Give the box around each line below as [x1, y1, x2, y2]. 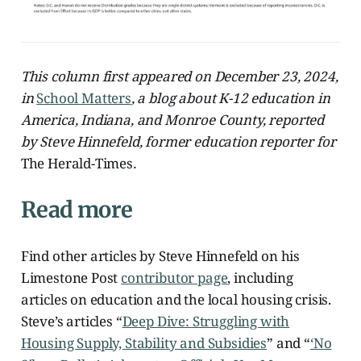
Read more [20, 195, 133, 223]
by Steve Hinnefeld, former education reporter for [20, 131, 336, 151]
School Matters [36, 88, 131, 107]
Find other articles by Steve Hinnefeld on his [20, 246, 301, 265]
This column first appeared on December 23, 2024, [20, 66, 338, 85]
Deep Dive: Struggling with [122, 311, 290, 330]
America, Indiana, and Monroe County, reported [20, 110, 325, 129]
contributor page [121, 268, 228, 287]
